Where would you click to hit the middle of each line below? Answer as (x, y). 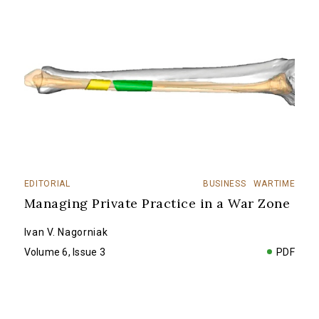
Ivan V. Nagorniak (66, 232)
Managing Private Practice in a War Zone (157, 203)
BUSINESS (224, 183)
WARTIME (274, 183)
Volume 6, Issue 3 (64, 252)
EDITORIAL (47, 183)
